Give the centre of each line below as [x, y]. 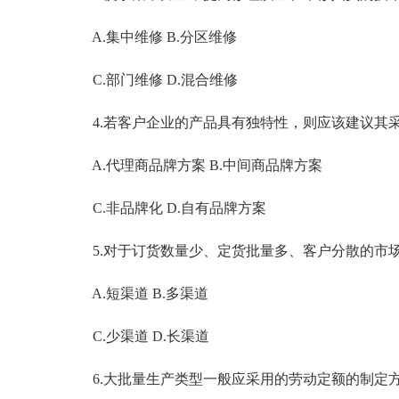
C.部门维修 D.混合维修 [151, 80]
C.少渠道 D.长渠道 [137, 336]
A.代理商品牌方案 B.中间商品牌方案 [193, 165]
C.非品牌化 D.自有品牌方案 [165, 208]
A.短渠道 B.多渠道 [136, 293]
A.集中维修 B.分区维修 [151, 37]
